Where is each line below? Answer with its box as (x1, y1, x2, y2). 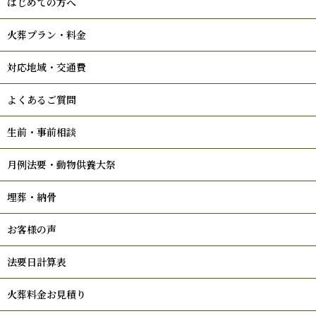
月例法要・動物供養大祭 (7, 157, 116, 171)
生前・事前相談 (7, 124, 76, 139)
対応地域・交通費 (7, 59, 86, 74)
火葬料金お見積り (7, 286, 86, 301)
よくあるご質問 (7, 92, 76, 107)
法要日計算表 (7, 254, 66, 269)
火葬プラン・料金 (7, 27, 86, 42)
